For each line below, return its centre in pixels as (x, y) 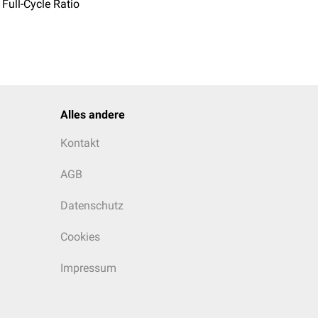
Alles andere (93, 115)
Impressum (88, 268)
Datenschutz (92, 205)
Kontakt (80, 143)
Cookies (80, 237)
